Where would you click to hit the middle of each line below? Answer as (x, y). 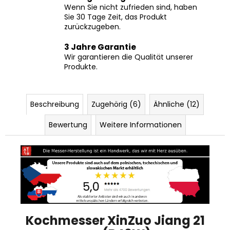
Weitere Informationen (140, 113)
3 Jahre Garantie (100, 35)
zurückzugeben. (92, 15)
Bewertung (68, 113)
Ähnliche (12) (177, 93)
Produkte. (81, 55)
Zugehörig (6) (116, 93)
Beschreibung (55, 93)
